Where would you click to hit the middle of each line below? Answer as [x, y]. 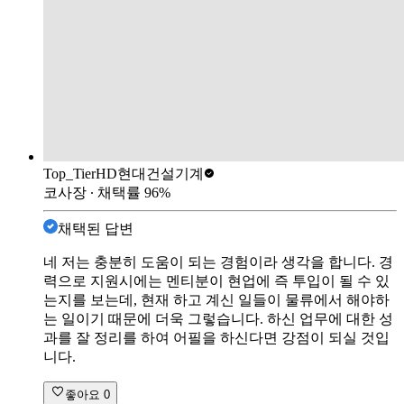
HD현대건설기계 [150, 173]
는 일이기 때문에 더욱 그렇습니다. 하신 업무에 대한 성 [218, 318]
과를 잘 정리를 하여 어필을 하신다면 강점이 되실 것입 [216, 337]
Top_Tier [69, 173]
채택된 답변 [96, 228]
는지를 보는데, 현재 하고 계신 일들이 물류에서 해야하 [216, 299]
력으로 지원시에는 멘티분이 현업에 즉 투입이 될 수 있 [216, 280]
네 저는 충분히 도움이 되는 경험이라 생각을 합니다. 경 [218, 262]
